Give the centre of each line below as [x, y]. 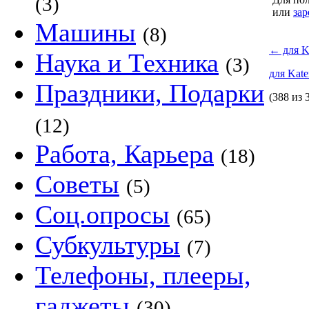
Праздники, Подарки [150, 93]
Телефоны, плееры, [143, 275]
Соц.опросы [102, 215]
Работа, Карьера [124, 154]
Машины [86, 32]
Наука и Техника [127, 63]
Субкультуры [108, 245]
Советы [77, 184]
